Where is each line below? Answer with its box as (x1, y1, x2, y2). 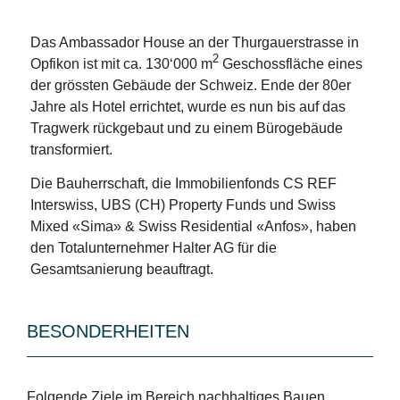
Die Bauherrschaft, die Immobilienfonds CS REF (29, 175, 337, 191)
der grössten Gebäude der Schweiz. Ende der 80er (29, 77, 351, 93)
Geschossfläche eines (218, 55, 362, 71)
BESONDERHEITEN (27, 321, 189, 341)
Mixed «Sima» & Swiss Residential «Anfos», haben (29, 218, 356, 234)
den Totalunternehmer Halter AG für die (29, 239, 277, 255)
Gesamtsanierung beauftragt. (29, 261, 213, 277)
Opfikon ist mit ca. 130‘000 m (29, 55, 212, 71)
